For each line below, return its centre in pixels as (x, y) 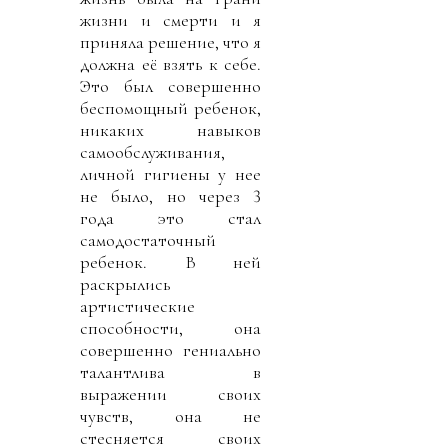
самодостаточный (148, 239)
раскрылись (125, 283)
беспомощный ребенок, (170, 107)
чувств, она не (170, 415)
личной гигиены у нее (170, 173)
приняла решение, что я (170, 41)
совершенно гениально (170, 349)
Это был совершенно (170, 85)
